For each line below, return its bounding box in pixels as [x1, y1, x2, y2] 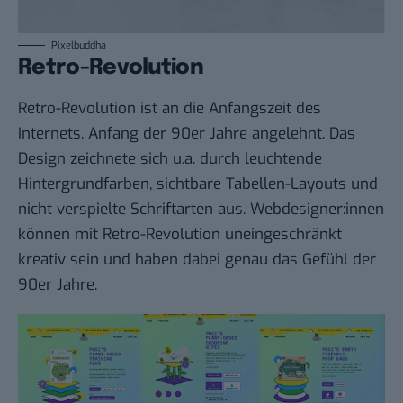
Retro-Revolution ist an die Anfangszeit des [18, 97, 321, 119]
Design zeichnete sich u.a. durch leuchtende [18, 148, 322, 169]
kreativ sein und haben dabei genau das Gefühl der [18, 248, 376, 270]
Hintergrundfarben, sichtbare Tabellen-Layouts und [18, 173, 378, 194]
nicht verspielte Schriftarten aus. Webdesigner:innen [18, 198, 384, 219]
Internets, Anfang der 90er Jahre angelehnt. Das [18, 122, 355, 144]
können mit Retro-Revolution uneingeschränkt [18, 223, 342, 245]
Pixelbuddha [51, 38, 106, 52]
